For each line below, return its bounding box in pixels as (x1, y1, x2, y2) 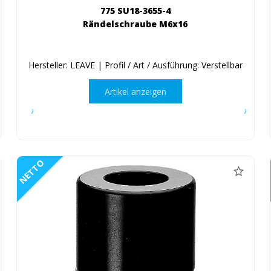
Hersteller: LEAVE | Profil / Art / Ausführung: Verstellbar (28, 59, 243, 71)
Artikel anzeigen (104, 85, 166, 97)
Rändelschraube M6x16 (83, 18, 188, 30)
